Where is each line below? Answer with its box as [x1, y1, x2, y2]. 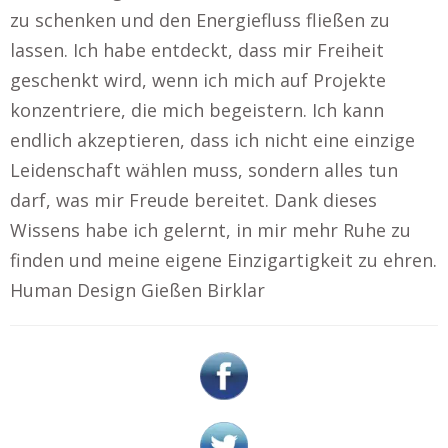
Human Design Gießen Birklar [10, 278, 265, 302]
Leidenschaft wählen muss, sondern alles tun [10, 158, 398, 182]
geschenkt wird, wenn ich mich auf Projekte [10, 68, 386, 92]
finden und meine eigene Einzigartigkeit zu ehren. [10, 248, 437, 272]
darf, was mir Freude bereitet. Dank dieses [10, 188, 377, 212]
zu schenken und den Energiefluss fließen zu [10, 8, 390, 32]
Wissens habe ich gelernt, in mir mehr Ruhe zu [10, 218, 411, 242]
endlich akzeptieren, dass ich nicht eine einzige [10, 128, 415, 152]
